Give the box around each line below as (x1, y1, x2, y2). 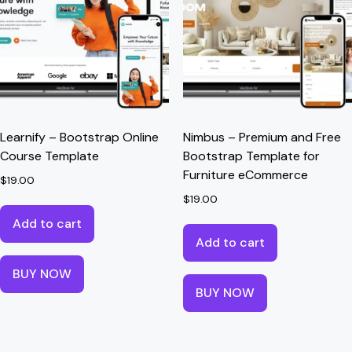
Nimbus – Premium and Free (182, 128, 341, 145)
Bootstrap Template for (182, 147, 320, 164)
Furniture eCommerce (182, 166, 308, 183)
